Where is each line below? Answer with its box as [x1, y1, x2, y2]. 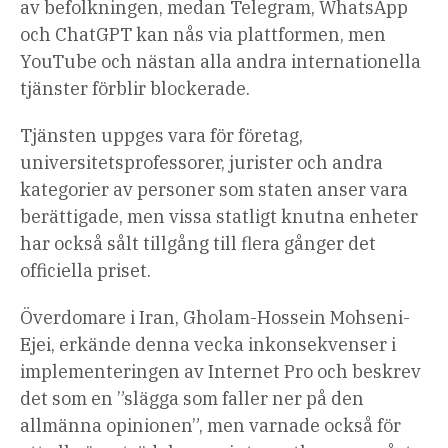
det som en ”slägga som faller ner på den [20, 387, 364, 411]
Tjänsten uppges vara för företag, [20, 124, 303, 148]
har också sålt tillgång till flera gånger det [20, 232, 376, 256]
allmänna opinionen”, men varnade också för [20, 414, 401, 438]
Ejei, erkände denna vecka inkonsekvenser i [20, 333, 396, 357]
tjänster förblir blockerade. [20, 77, 250, 101]
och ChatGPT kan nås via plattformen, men [20, 23, 386, 47]
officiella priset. [20, 259, 151, 283]
